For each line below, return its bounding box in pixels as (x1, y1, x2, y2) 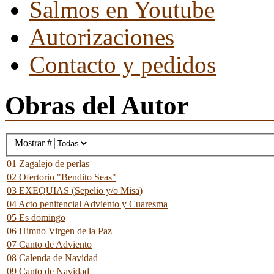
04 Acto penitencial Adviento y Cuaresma (7, 199, 168, 210)
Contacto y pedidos (29, 51, 216, 78)
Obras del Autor (5, 91, 188, 120)
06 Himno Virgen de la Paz (7, 226, 112, 237)
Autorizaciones (29, 23, 174, 50)
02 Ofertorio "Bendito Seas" (7, 172, 116, 183)
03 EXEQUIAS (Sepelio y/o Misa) (7, 185, 143, 196)
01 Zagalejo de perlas (7, 158, 89, 169)
